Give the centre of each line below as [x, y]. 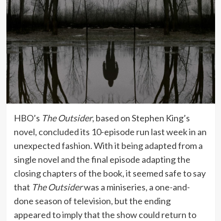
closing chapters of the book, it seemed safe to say [110, 173]
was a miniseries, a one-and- [136, 187]
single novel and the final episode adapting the [102, 159]
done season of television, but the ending [92, 201]
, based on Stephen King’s [141, 118]
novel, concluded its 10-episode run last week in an [110, 131]
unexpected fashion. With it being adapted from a [108, 145]
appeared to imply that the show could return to [105, 214]
